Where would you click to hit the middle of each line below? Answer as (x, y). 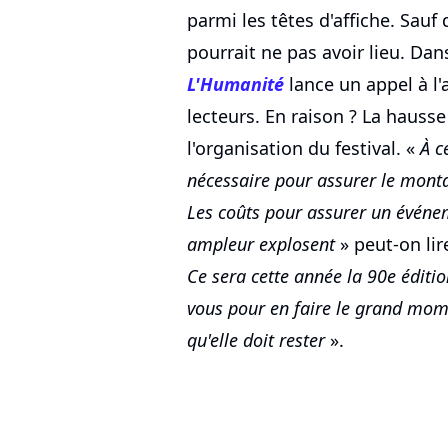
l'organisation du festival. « (303, 148)
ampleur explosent (261, 244)
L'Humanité (235, 84)
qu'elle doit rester (256, 340)
